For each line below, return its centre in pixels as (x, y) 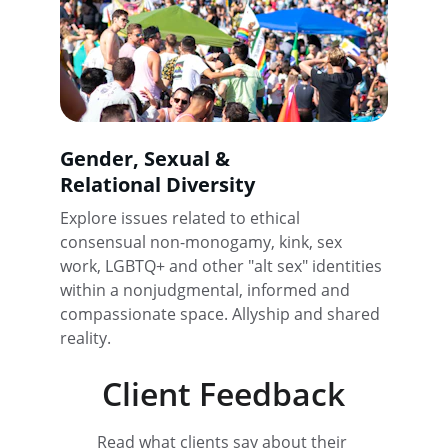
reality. (85, 337)
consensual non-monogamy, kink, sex (203, 241)
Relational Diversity (157, 184)
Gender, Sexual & (147, 158)
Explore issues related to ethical (182, 217)
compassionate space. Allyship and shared (222, 313)
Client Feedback (224, 393)
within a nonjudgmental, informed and (207, 289)
